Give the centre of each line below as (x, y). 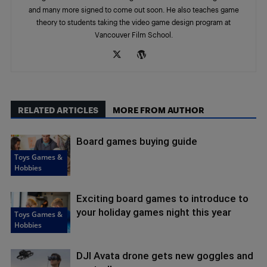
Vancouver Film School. (133, 35)
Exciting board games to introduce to (162, 199)
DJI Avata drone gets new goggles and (165, 256)
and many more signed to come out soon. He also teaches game (133, 10)
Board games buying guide (137, 142)
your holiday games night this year (154, 212)
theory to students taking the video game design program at (133, 22)
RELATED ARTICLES (58, 110)
